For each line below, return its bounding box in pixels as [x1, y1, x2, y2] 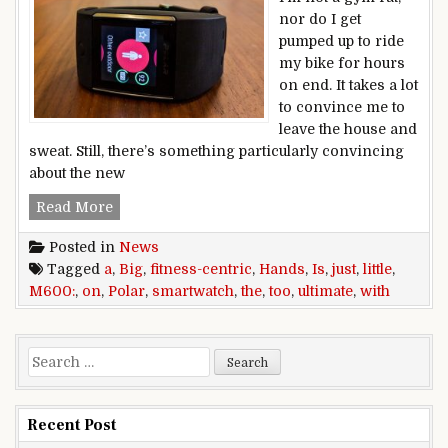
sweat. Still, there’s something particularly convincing [29, 143, 404, 160]
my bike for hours [279, 55, 405, 72]
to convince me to [279, 99, 405, 116]
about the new [29, 165, 125, 182]
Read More [36, 198, 113, 215]
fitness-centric [150, 260, 252, 277]
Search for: [27, 348, 104, 365]
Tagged [43, 260, 104, 277]
